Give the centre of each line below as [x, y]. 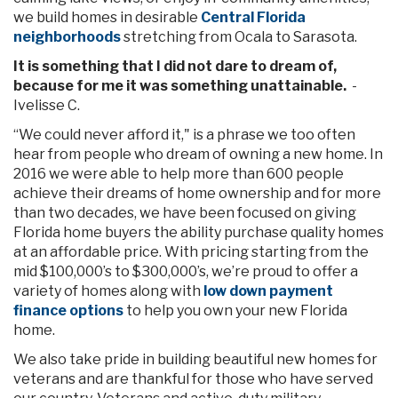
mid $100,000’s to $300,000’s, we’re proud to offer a [186, 271]
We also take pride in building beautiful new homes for [195, 359]
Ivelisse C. [47, 105]
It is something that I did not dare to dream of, [175, 66]
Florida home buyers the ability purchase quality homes [199, 232]
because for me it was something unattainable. [180, 86]
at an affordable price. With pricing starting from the [191, 252]
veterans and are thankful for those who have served [193, 379]
